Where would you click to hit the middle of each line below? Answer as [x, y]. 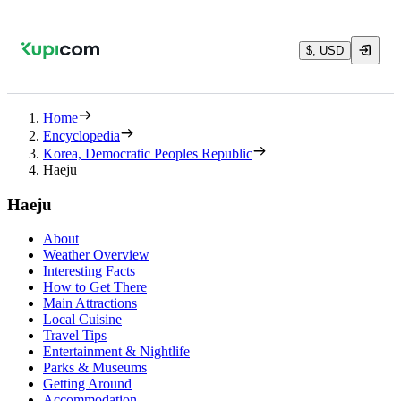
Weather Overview [96, 255]
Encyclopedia [81, 136]
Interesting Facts [89, 271]
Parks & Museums [95, 368]
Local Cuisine [82, 320]
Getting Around [87, 384]
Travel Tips [75, 336]
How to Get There [95, 287]
